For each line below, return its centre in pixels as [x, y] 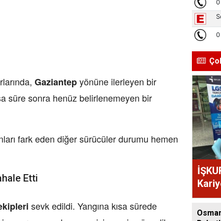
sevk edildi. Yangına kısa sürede [93, 206]
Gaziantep [56, 82]
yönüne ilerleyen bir [117, 82]
